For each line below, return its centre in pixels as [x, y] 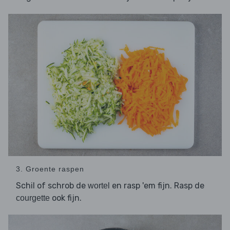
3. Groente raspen [50, 169]
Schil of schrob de [52, 186]
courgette [33, 198]
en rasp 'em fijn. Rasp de [157, 186]
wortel [99, 186]
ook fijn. [66, 198]
